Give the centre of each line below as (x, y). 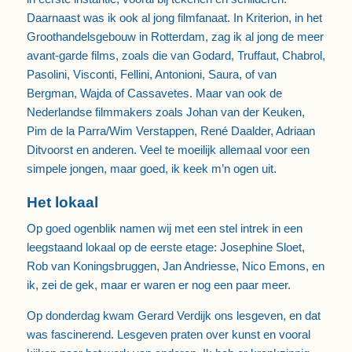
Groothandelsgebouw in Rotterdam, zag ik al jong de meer (175, 36)
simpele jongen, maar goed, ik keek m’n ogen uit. (151, 168)
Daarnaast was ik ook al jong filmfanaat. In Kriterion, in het (174, 17)
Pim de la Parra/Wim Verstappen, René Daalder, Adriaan (170, 130)
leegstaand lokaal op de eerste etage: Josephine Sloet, (165, 247)
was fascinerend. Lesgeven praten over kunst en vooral (168, 335)
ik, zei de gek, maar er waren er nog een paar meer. (158, 285)
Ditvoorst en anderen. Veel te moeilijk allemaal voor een (168, 149)
